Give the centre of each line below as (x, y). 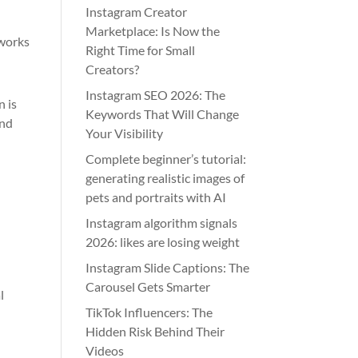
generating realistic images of (165, 178)
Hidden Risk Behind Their (155, 331)
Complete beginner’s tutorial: (166, 159)
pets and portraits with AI (156, 197)
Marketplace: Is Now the (153, 31)
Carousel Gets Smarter (148, 286)
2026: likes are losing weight (163, 242)
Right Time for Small (141, 50)
